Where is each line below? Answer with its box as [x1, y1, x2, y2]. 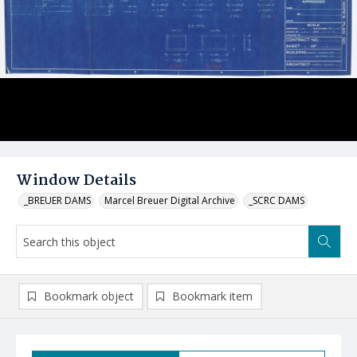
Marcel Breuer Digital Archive [104, 194, 235, 207]
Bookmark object [44, 288, 134, 304]
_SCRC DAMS [249, 194, 304, 207]
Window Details [16, 169, 136, 193]
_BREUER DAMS [24, 194, 91, 207]
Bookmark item [172, 288, 253, 304]
